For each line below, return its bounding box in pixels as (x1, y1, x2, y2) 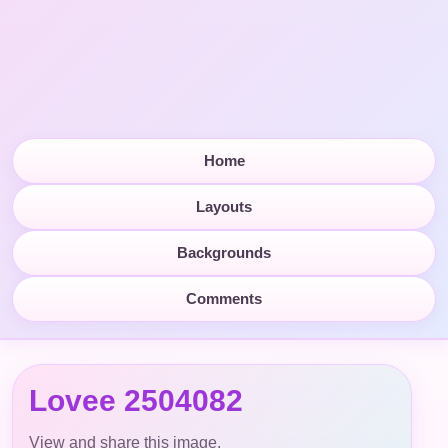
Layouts (196, 198, 252, 215)
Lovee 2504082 (29, 383, 243, 417)
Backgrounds (177, 244, 271, 261)
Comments (186, 290, 262, 307)
